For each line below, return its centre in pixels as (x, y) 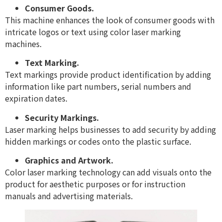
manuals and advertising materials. (69, 196)
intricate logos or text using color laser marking (93, 31)
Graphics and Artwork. (70, 160)
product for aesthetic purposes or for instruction (95, 184)
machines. (23, 43)
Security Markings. (63, 117)
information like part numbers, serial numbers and (98, 86)
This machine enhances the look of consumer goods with (110, 20)
